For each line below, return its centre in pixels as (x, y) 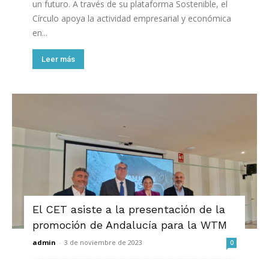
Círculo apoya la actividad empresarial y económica (132, 18)
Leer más (58, 59)
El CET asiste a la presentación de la (129, 210)
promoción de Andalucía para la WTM (130, 225)
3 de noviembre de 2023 (103, 243)
